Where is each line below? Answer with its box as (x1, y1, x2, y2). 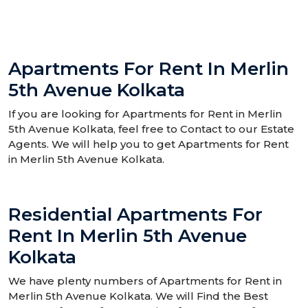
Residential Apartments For (8, 203, 263, 225)
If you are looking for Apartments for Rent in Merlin (8, 107, 282, 120)
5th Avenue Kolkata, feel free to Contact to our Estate (8, 122, 294, 135)
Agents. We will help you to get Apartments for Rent (8, 137, 289, 151)
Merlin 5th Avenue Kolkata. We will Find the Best (8, 289, 268, 302)
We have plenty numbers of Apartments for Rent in (8, 274, 282, 287)
